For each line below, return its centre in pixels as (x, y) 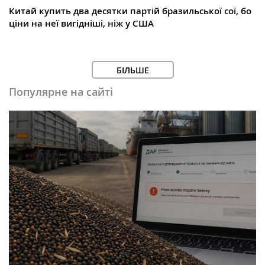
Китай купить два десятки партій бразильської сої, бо (130, 11)
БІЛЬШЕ (132, 70)
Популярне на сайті (61, 92)
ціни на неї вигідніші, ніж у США (81, 24)
